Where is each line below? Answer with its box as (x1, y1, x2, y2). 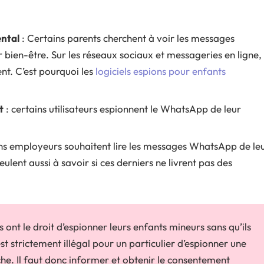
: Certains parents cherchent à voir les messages (19, 32, 235, 45)
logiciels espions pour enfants (95, 65, 226, 78)
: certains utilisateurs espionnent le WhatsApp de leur (4, 102, 241, 115)
